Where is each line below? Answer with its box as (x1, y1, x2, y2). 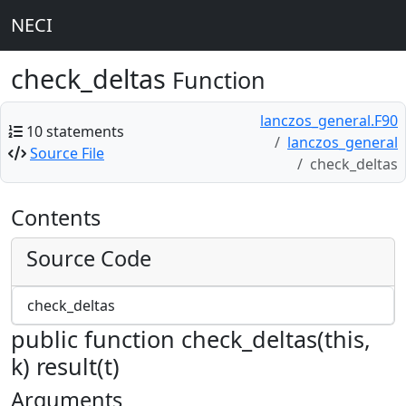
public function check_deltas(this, (11, 324, 371, 354)
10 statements (26, 121, 124, 141)
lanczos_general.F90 (260, 111, 398, 130)
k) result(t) (11, 351, 120, 382)
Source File (30, 143, 104, 163)
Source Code (26, 244, 151, 273)
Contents (11, 203, 101, 232)
